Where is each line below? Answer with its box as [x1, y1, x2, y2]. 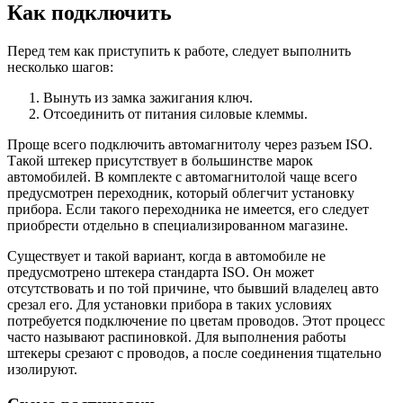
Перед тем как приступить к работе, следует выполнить [7, 43, 351, 59]
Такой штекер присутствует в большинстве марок [7, 153, 313, 169]
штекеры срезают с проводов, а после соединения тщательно [7, 345, 381, 362]
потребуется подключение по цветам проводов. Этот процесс [7, 313, 385, 329]
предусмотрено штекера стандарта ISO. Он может [7, 264, 314, 281]
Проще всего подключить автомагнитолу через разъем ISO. [7, 137, 372, 153]
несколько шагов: [7, 59, 113, 76]
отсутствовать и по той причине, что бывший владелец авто [7, 281, 379, 297]
